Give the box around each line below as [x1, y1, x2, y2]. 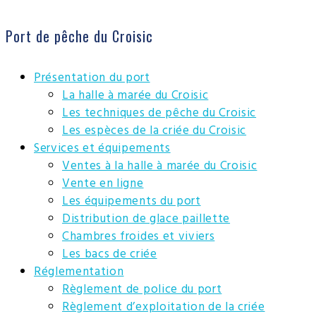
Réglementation [34, 262, 124, 282]
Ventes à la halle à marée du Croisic [62, 157, 257, 176]
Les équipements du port [62, 192, 201, 212]
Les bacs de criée [62, 245, 157, 265]
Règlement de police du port [62, 280, 222, 300]
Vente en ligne [62, 174, 144, 194]
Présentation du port [34, 68, 150, 88]
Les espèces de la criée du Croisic [62, 121, 247, 141]
